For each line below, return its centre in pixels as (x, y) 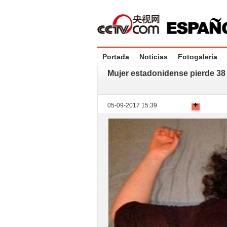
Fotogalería (198, 57)
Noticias (154, 57)
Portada (116, 57)
